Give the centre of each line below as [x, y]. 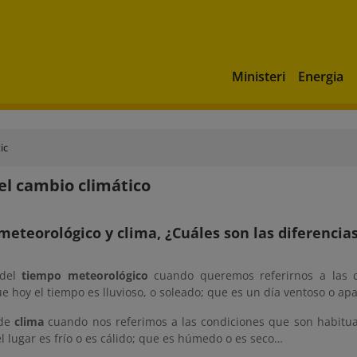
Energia [321, 76]
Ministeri [259, 76]
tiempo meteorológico [85, 275]
